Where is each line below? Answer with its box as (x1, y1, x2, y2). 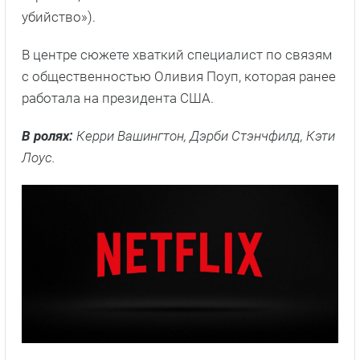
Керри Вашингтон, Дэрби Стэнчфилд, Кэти (76, 128, 335, 145)
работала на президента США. (22, 90, 214, 107)
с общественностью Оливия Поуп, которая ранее (22, 68, 336, 85)
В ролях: (22, 128, 76, 145)
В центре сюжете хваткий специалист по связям (22, 47, 332, 63)
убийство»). (22, 9, 96, 26)
